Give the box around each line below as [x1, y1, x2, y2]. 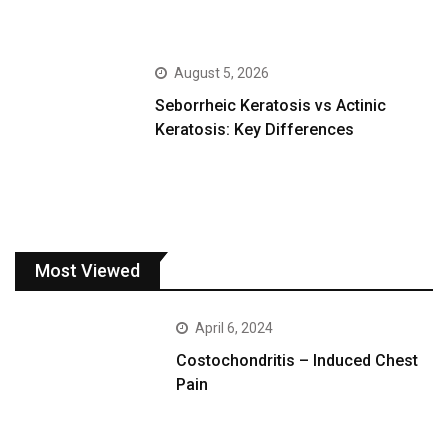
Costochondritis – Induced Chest [176, 350, 419, 370]
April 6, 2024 [195, 319, 274, 336]
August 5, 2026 [174, 65, 270, 82]
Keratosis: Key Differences [155, 120, 355, 140]
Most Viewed [35, 259, 140, 281]
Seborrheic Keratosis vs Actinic [155, 96, 387, 116]
